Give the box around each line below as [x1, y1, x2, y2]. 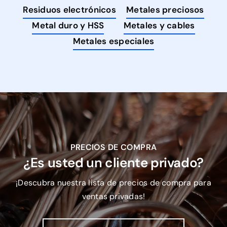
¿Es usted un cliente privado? [23, 154, 204, 172]
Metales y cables [123, 20, 195, 31]
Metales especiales [72, 35, 155, 47]
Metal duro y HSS [32, 20, 104, 31]
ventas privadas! [82, 191, 145, 202]
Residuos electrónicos [23, 4, 116, 16]
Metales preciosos [126, 4, 204, 16]
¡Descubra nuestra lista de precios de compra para [16, 177, 211, 188]
